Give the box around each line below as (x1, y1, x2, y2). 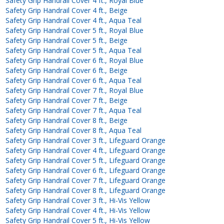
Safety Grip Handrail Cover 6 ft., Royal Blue (5, 55, 144, 65)
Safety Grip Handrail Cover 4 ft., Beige (5, 5, 128, 15)
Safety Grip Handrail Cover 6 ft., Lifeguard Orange (5, 165, 166, 175)
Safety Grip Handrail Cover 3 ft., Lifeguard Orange (5, 135, 166, 145)
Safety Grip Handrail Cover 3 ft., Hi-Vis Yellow (5, 195, 150, 205)
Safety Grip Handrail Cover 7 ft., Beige (5, 95, 128, 105)
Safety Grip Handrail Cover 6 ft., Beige (5, 65, 128, 75)
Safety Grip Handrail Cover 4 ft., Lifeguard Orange (5, 145, 166, 155)
